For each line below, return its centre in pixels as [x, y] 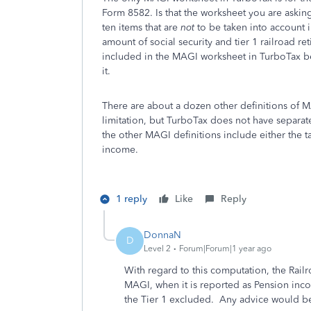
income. [120, 150]
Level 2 [157, 248]
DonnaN [162, 235]
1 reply [132, 199]
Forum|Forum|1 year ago [225, 248]
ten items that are [141, 27]
